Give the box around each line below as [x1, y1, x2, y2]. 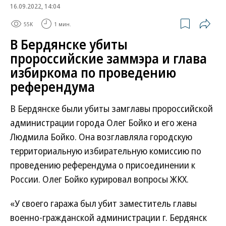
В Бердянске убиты [10, 35, 128, 53]
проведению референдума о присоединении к [10, 159, 195, 171]
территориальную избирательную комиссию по [10, 145, 201, 157]
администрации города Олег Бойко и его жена [10, 117, 197, 129]
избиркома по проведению [10, 64, 176, 82]
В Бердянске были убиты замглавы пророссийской [10, 102, 213, 115]
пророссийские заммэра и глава [10, 49, 207, 68]
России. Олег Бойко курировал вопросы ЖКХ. [10, 173, 189, 185]
